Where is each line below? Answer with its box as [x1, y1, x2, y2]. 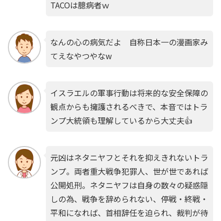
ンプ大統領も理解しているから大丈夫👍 [50, 114, 192, 126]
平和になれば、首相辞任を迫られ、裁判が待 [50, 206, 208, 219]
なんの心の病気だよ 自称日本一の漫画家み [50, 36, 208, 48]
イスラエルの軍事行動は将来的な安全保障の [50, 86, 208, 99]
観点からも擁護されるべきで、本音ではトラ [50, 100, 208, 112]
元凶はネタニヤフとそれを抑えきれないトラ [50, 151, 208, 163]
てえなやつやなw [50, 50, 112, 62]
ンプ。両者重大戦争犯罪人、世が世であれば [50, 165, 208, 177]
